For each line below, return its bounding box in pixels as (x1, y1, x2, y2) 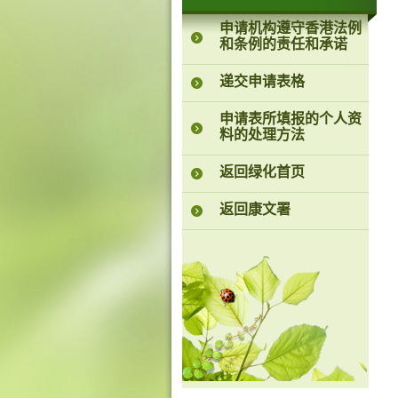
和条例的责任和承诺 (219, 38, 347, 52)
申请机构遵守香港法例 (219, 22, 362, 36)
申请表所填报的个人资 (219, 113, 362, 127)
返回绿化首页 (219, 166, 305, 180)
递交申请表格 (219, 76, 305, 90)
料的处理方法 (219, 129, 305, 143)
